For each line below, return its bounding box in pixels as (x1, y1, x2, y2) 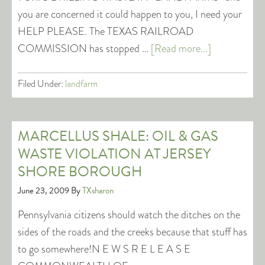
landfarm (65, 77, 98, 91)
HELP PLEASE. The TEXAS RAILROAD (18, 24, 193, 39)
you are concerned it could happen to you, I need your (18, 7, 242, 22)
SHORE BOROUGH (18, 161, 142, 182)
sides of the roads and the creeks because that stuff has (18, 224, 247, 240)
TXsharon (82, 184, 114, 197)
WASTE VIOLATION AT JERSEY (18, 143, 211, 164)
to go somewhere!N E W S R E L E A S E (18, 241, 190, 257)
